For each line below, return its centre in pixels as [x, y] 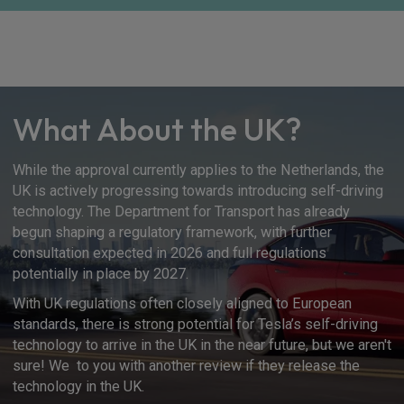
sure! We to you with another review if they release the [186, 366]
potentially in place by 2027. [101, 274]
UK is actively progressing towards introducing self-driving [198, 191]
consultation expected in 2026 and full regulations [170, 253]
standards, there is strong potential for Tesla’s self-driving [195, 324]
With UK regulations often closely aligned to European [182, 303]
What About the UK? [157, 129]
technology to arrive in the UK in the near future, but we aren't [202, 345]
